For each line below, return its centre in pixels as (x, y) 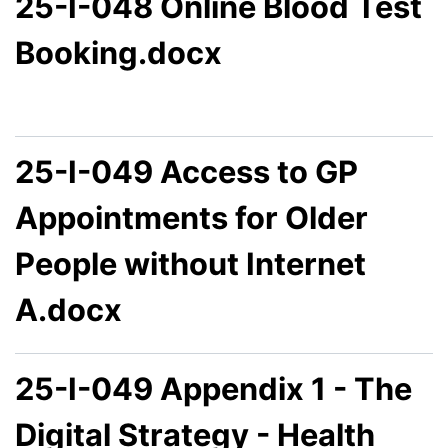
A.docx (68, 309)
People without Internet (190, 263)
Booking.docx (118, 52)
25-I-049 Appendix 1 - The (213, 388)
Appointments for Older (191, 217)
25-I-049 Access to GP (186, 171)
